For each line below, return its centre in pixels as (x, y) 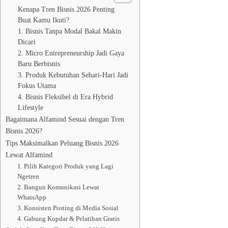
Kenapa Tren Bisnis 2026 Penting (66, 9)
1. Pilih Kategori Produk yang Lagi (65, 166)
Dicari (27, 42)
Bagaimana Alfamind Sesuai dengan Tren (65, 119)
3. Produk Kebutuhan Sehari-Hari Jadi (73, 75)
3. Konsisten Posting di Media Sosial (68, 208)
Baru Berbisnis (39, 64)
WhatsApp (32, 197)
